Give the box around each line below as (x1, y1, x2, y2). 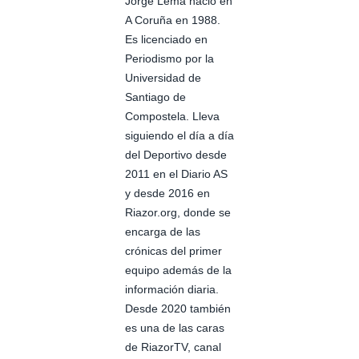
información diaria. (125, 282, 219, 296)
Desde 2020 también (125, 301, 231, 315)
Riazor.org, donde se (125, 205, 231, 219)
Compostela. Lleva (125, 109, 220, 123)
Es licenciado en (125, 32, 208, 46)
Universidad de (125, 71, 201, 84)
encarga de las (125, 224, 200, 238)
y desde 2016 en (125, 186, 210, 200)
